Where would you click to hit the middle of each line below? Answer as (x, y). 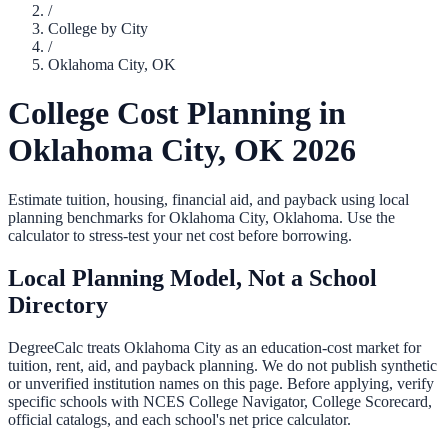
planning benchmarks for (88, 217)
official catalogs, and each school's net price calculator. (179, 419)
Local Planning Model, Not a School (192, 277)
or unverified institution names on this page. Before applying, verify (221, 383)
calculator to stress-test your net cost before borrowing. (180, 235)
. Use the (367, 217)
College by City (98, 28)
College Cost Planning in (177, 113)
